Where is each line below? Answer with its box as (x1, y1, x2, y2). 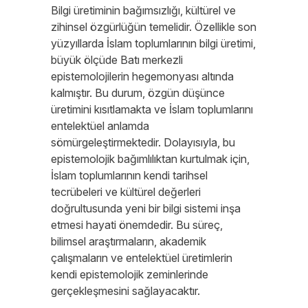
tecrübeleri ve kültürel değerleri (51, 185, 201, 199)
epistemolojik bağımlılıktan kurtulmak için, (51, 152, 250, 166)
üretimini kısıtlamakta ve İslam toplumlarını (51, 102, 253, 116)
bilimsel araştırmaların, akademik (51, 234, 206, 248)
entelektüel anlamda (51, 119, 149, 133)
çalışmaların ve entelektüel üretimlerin (51, 251, 232, 265)
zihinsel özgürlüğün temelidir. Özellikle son (51, 20, 256, 34)
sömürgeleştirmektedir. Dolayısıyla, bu (51, 135, 235, 149)
